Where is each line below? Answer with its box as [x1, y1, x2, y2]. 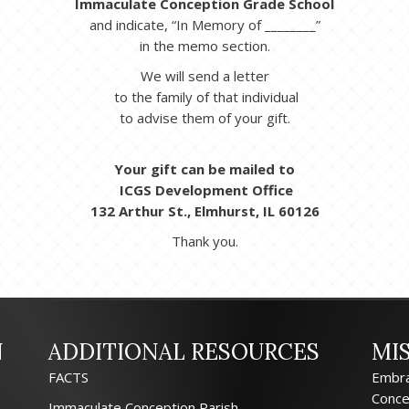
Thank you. [171, 232, 238, 251]
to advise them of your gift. [119, 109, 290, 128]
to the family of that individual [110, 88, 299, 107]
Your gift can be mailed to [114, 160, 295, 179]
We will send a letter [140, 67, 269, 86]
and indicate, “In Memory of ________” [89, 16, 320, 35]
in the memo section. [139, 37, 270, 56]
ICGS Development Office [116, 181, 293, 200]
